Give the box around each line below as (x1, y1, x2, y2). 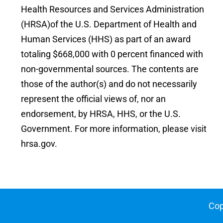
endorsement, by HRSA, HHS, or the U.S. (21, 109, 181, 119)
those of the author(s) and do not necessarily (21, 79, 197, 90)
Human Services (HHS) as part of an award (21, 34, 191, 45)
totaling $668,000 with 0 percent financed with (21, 49, 203, 60)
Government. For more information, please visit (21, 123, 207, 134)
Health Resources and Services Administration (21, 4, 204, 15)
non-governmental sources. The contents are (21, 64, 199, 75)
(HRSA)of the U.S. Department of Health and (21, 19, 197, 30)
